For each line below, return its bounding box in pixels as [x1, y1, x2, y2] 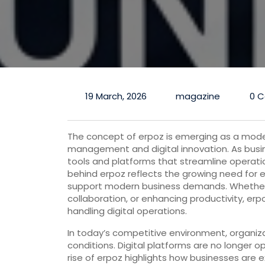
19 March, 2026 [85, 90, 147, 103]
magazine [176, 90, 220, 103]
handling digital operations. [67, 205, 187, 218]
